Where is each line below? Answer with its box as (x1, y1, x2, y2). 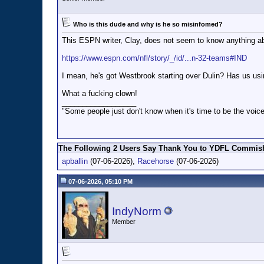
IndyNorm (112, 205, 161, 217)
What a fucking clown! (62, 89, 137, 98)
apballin (62, 157, 88, 166)
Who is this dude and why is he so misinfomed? (73, 21, 223, 28)
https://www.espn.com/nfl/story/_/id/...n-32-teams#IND (62, 54, 247, 63)
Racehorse (137, 157, 174, 166)
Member (112, 218, 136, 225)
